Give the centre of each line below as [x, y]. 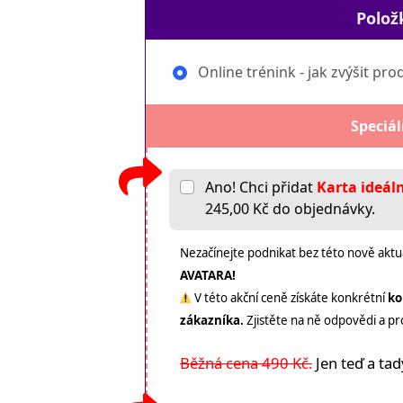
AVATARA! [208, 276]
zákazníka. [214, 321]
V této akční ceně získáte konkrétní [290, 298]
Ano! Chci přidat [261, 188]
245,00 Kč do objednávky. [291, 209]
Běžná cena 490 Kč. [246, 363]
